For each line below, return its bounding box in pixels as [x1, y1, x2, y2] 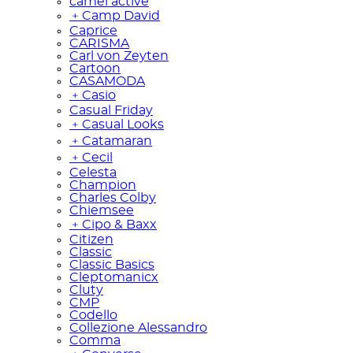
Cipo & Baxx [82, 217, 157, 231]
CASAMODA [69, 74, 145, 87]
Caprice [69, 24, 117, 37]
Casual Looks [82, 117, 164, 131]
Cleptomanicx [69, 270, 158, 284]
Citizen [69, 232, 113, 246]
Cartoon [69, 61, 121, 75]
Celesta [69, 165, 117, 179]
